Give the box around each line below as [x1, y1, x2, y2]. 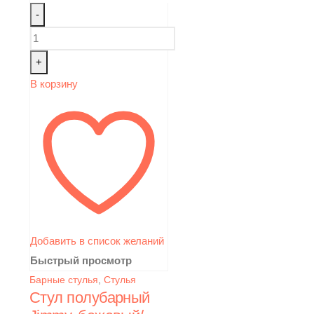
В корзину [30, 77, 78, 90]
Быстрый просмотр [30, 254, 132, 266]
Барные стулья [29, 273, 98, 285]
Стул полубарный [29, 288, 150, 306]
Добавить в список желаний [30, 234, 164, 247]
